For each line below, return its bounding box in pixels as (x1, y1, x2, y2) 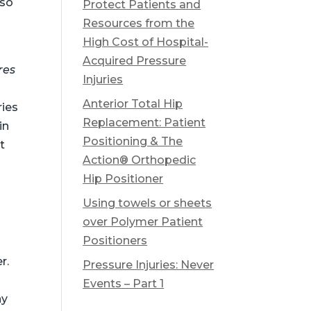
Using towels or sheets (83, 196, 212, 210)
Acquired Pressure (83, 54, 187, 68)
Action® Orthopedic (83, 153, 196, 167)
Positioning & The (83, 135, 183, 149)
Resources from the (83, 17, 195, 31)
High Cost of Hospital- (83, 35, 209, 49)
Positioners (83, 234, 148, 248)
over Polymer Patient (83, 215, 203, 229)
